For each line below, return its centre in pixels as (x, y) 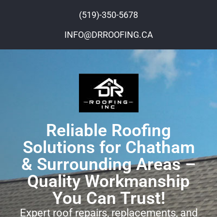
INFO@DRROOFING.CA (108, 35)
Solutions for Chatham (108, 147)
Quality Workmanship (108, 181)
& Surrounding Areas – (108, 164)
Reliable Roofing (108, 131)
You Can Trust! (108, 198)
